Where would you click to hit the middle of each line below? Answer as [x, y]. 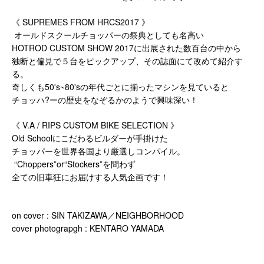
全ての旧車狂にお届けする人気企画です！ [90, 176]
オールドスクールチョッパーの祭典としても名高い [108, 34]
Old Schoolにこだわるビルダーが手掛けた [90, 138]
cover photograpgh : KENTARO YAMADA [88, 228]
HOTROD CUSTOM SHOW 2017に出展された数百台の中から [126, 47]
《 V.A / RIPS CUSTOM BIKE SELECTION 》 [96, 125]
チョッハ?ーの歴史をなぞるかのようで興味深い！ [105, 99]
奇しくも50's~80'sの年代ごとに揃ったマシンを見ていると [120, 86]
